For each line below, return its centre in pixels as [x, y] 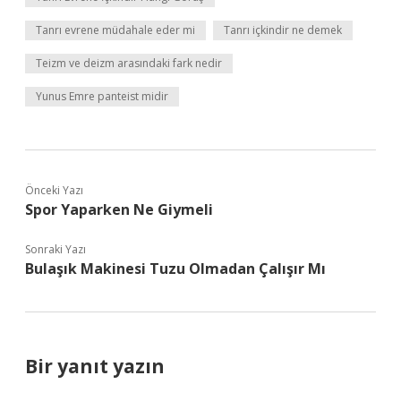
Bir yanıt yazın [95, 366]
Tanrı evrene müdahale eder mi [115, 30]
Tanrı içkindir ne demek [283, 30]
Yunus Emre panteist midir [102, 96]
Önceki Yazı [54, 190]
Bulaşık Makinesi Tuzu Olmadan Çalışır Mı [175, 269]
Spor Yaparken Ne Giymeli [119, 209]
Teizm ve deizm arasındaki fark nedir [129, 63]
